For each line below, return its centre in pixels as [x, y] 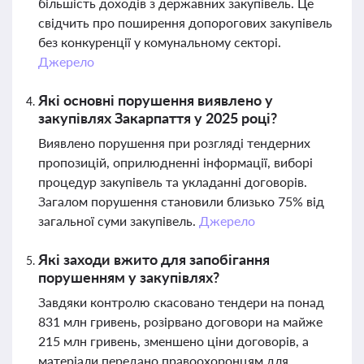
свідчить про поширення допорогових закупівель [185, 22]
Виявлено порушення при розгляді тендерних [174, 143]
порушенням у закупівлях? [129, 277]
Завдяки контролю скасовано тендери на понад [181, 302]
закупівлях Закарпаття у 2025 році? [158, 118]
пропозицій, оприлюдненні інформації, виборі [175, 162]
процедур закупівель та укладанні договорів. [173, 182]
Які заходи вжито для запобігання [154, 259]
